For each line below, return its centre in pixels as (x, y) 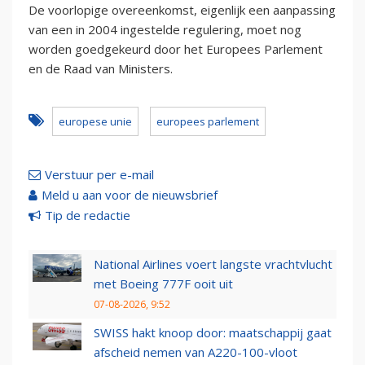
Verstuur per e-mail (99, 175)
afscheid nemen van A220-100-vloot (196, 352)
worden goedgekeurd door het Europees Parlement (176, 49)
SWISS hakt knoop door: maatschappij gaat (213, 333)
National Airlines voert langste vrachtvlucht (213, 264)
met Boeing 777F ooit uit (163, 284)
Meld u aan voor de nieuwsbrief (130, 195)
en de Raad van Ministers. (101, 69)
